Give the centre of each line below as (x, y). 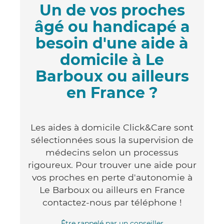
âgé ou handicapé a (112, 26)
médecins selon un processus (112, 152)
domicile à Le (112, 59)
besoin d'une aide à (112, 43)
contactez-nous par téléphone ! (112, 202)
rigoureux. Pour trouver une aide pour (112, 164)
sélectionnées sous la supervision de (112, 139)
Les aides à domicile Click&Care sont (112, 127)
